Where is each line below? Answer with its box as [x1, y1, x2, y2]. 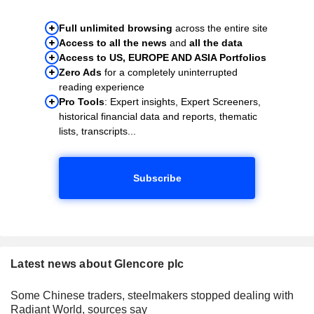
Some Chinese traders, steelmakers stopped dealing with [11, 289, 294, 301]
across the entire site [172, 22, 268, 34]
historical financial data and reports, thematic [59, 110, 257, 122]
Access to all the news [59, 36, 167, 48]
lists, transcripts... [59, 125, 136, 137]
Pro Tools [59, 95, 104, 107]
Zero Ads [59, 66, 102, 78]
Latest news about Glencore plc [11, 257, 184, 270]
